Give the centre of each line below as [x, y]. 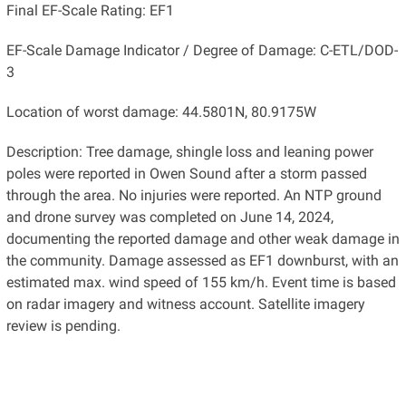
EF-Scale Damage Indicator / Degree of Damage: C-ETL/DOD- [202, 51]
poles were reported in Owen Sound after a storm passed [186, 174]
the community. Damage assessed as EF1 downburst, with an [202, 261]
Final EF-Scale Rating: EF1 [90, 11]
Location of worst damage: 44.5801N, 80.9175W [161, 112]
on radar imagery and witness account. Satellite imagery [185, 304]
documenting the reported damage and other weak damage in [203, 239]
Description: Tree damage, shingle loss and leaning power [189, 152]
